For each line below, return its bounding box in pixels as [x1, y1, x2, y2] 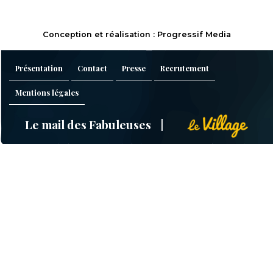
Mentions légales [15, 87, 79, 98]
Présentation [15, 63, 63, 74]
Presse [122, 63, 146, 74]
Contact [77, 63, 107, 74]
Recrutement [160, 63, 209, 74]
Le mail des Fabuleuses [25, 116, 151, 132]
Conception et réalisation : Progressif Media [42, 30, 231, 40]
